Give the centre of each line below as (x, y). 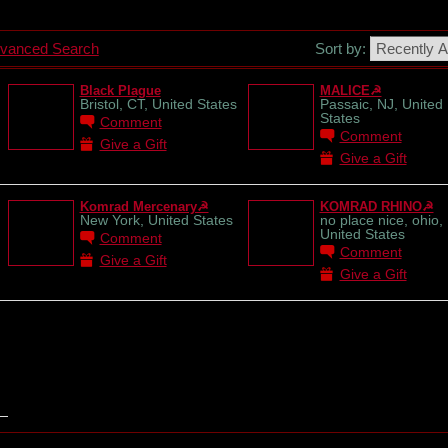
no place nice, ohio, (381, 220)
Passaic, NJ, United (381, 104)
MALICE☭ (350, 90)
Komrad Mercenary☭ (144, 206)
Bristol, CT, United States (158, 104)
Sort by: (342, 48)
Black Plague (120, 90)
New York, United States (156, 220)
